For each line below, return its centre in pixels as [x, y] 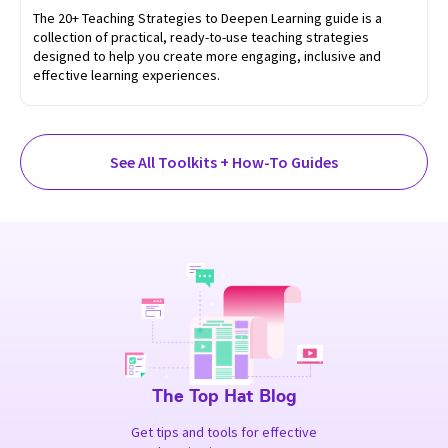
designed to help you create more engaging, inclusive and [207, 55]
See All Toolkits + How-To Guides [224, 161]
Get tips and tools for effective [224, 432]
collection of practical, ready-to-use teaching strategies [201, 36]
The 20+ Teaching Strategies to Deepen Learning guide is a [207, 17]
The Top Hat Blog [224, 396]
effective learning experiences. [126, 74]
